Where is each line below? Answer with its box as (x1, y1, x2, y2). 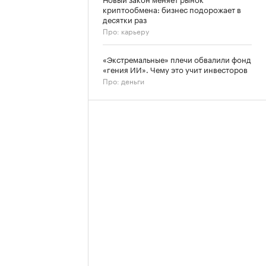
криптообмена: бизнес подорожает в (103, 3, 241, 15)
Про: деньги (103, 75, 144, 86)
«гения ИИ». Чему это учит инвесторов (103, 63, 248, 75)
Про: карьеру (103, 25, 149, 36)
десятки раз (103, 13, 147, 25)
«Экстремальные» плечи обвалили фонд (103, 53, 251, 65)
